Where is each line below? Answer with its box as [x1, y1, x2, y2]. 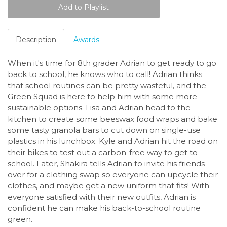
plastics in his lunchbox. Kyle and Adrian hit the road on [8, 136, 218, 146]
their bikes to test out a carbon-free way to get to [8, 147, 198, 158]
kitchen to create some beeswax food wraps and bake [8, 114, 217, 124]
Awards [73, 35, 99, 45]
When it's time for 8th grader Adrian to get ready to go [8, 58, 216, 68]
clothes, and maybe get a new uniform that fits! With [8, 181, 209, 191]
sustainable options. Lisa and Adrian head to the [8, 103, 191, 113]
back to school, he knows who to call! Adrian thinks [8, 69, 202, 80]
